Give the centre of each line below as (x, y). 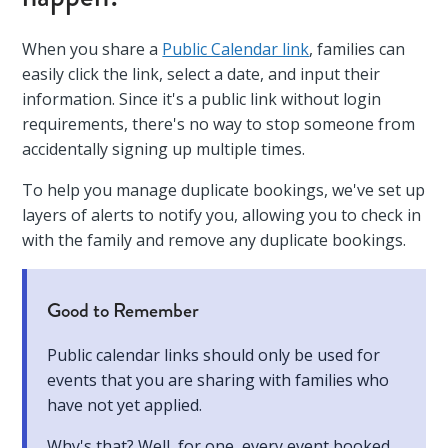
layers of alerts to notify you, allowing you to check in (222, 215)
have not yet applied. (125, 405)
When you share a (92, 49)
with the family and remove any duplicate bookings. (214, 240)
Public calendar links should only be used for (214, 355)
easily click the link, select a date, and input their (201, 74)
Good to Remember (123, 310)
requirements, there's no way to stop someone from (219, 124)
